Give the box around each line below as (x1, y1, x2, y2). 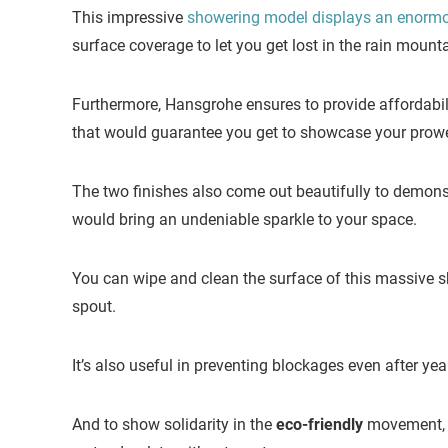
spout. (72, 297, 116, 317)
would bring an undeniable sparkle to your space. (72, 210, 417, 230)
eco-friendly (276, 415, 363, 435)
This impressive (72, 8, 187, 28)
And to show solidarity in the (72, 415, 276, 435)
